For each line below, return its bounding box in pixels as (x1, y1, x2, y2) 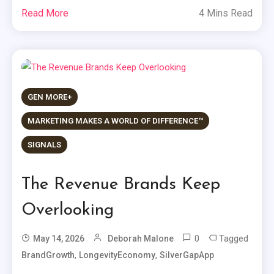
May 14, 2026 (33, 233, 85, 243)
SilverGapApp (160, 250, 215, 260)
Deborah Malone (108, 233, 174, 243)
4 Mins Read (198, 7, 253, 20)
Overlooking (21, 201, 114, 219)
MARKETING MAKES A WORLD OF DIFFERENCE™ (28, 116, 204, 125)
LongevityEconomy (79, 250, 156, 260)
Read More (21, 7, 69, 20)
